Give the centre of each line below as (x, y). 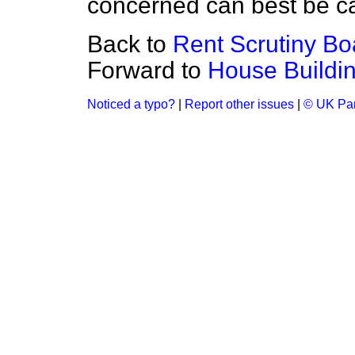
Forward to (147, 70)
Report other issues (239, 104)
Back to (130, 44)
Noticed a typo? (131, 104)
